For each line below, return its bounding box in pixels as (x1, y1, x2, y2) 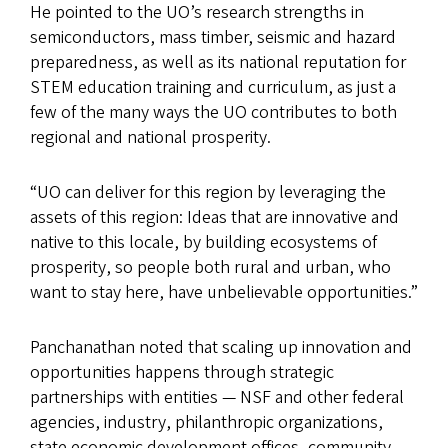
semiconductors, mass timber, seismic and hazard (30, 24, 396, 50)
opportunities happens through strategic (30, 359, 334, 385)
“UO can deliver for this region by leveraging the (30, 179, 386, 205)
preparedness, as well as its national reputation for (30, 49, 406, 75)
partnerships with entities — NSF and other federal (30, 384, 404, 410)
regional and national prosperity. (30, 124, 271, 150)
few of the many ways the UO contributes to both (30, 99, 397, 125)
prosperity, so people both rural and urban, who (30, 254, 391, 280)
